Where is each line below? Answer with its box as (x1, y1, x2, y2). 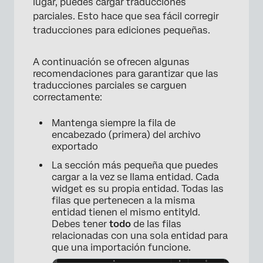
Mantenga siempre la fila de (52, 117, 176, 129)
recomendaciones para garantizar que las (33, 68, 218, 80)
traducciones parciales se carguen (33, 80, 187, 92)
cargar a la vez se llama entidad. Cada (52, 171, 219, 183)
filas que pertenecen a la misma (52, 195, 195, 207)
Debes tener (52, 218, 109, 230)
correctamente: (33, 92, 102, 103)
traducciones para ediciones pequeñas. (33, 25, 210, 36)
